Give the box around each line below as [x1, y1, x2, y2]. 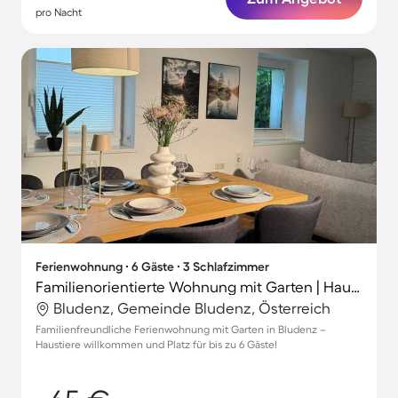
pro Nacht [36, 6, 82, 18]
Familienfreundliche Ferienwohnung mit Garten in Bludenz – [36, 323, 326, 335]
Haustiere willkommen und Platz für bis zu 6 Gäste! [36, 338, 277, 350]
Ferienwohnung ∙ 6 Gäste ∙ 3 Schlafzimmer [36, 259, 269, 274]
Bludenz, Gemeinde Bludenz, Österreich [53, 299, 330, 316]
